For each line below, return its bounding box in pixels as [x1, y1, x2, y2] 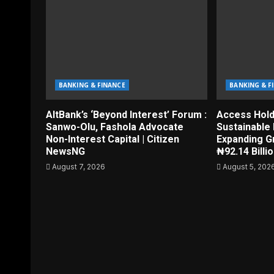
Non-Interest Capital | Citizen [46, 133, 179, 145]
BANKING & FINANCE [59, 81, 125, 89]
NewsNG [46, 146, 85, 157]
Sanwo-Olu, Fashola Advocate [46, 121, 183, 133]
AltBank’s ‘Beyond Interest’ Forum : [46, 109, 207, 120]
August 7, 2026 [50, 162, 105, 171]
